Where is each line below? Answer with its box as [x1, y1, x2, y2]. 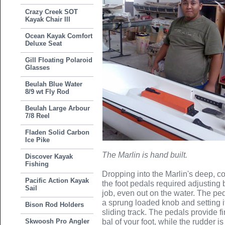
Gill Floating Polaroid [25, 56, 93, 64]
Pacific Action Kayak [25, 177, 89, 184]
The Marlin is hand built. [102, 151, 188, 159]
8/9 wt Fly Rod [25, 88, 70, 95]
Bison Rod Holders [25, 201, 84, 208]
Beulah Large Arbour [25, 104, 90, 112]
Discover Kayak [25, 153, 73, 160]
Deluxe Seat [25, 40, 62, 47]
